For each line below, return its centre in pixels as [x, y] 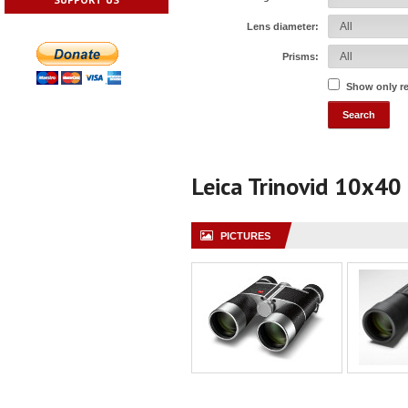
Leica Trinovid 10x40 [296, 186]
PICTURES [245, 236]
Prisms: [301, 56]
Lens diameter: [283, 26]
